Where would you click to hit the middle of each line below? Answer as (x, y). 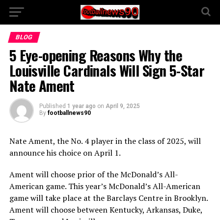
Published (52, 106)
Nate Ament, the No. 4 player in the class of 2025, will (105, 141)
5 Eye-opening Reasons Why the (96, 55)
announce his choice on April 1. (65, 153)
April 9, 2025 (123, 106)
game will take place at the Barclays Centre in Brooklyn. (108, 198)
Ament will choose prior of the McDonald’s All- (94, 174)
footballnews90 (69, 113)
